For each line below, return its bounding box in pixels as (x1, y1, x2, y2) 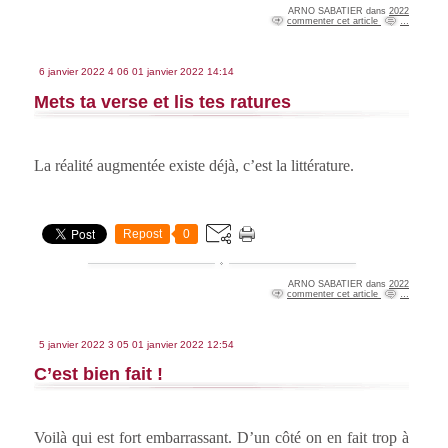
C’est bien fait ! (34, 364, 163, 385)
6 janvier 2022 (39, 65, 105, 77)
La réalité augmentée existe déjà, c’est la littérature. (34, 156, 354, 174)
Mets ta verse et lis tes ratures (34, 91, 291, 112)
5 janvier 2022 (39, 338, 105, 350)
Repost (123, 226, 162, 241)
